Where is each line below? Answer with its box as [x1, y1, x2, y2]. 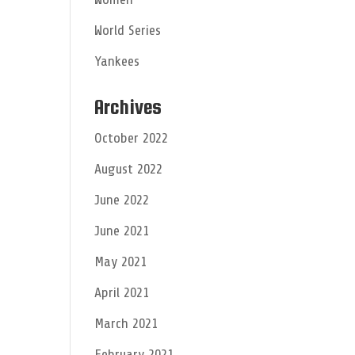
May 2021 [94, 254, 147, 269]
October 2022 [94, 130, 169, 146]
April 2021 [94, 284, 150, 300]
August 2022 [94, 161, 163, 177]
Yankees [94, 53, 140, 69]
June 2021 [94, 223, 150, 239]
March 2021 [94, 315, 158, 331]
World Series [94, 22, 162, 38]
